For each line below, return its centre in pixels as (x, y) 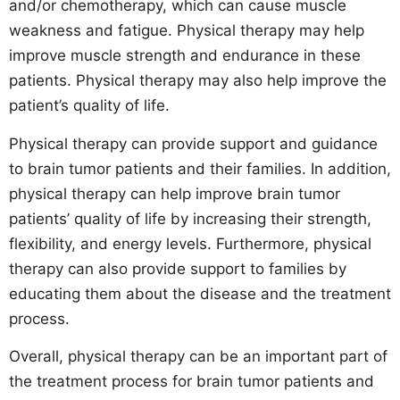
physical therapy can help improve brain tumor (175, 193)
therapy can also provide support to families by (178, 268)
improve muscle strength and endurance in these (185, 56)
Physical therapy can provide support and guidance (193, 143)
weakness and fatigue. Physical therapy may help (187, 31)
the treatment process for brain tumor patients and (192, 381)
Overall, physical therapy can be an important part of (198, 356)
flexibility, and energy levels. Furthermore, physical (190, 243)
